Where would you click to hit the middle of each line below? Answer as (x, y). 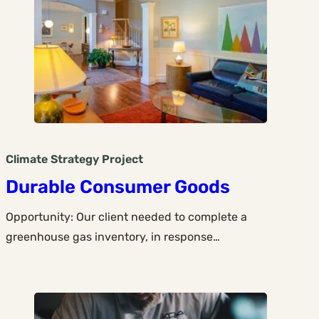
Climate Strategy (52, 159)
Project (122, 159)
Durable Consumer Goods (118, 186)
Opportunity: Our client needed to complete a (126, 216)
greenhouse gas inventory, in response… (113, 236)
